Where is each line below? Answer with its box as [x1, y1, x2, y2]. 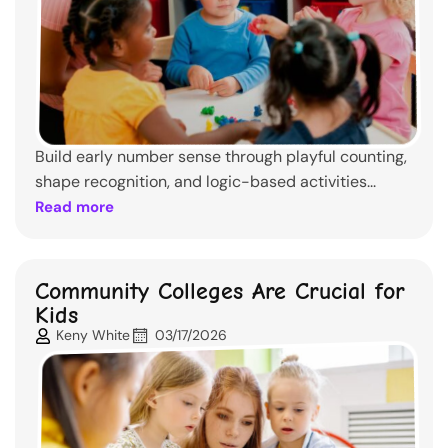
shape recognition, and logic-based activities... [35, 171, 376, 193]
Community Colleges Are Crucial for [35, 277, 405, 306]
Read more [35, 197, 114, 218]
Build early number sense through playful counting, [35, 146, 407, 168]
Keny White [56, 326, 130, 345]
